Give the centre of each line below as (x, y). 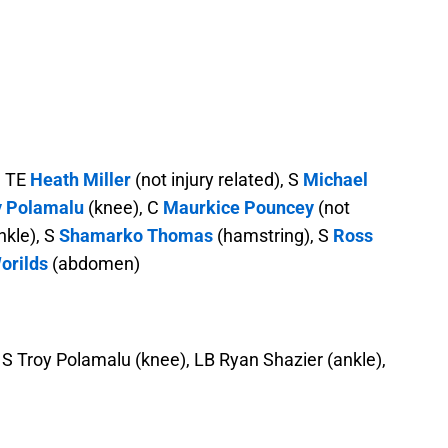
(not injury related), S (217, 180)
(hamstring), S (273, 236)
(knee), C (123, 208)
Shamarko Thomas (136, 236)
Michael (335, 180)
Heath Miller (80, 180)
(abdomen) (94, 264)
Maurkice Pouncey (238, 208)
